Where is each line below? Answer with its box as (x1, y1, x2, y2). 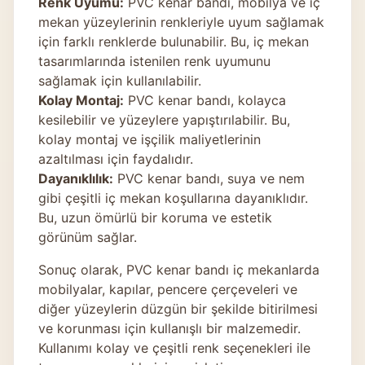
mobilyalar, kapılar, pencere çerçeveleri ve (38, 280, 297, 297)
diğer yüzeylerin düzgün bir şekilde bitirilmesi (38, 300, 318, 317)
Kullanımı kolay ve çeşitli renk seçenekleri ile (38, 339, 310, 356)
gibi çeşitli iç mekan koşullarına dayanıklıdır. (38, 189, 308, 206)
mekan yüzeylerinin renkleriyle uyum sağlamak (38, 13, 324, 30)
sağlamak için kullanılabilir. (38, 72, 201, 89)
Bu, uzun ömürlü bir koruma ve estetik (38, 209, 272, 226)
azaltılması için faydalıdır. (38, 150, 193, 167)
